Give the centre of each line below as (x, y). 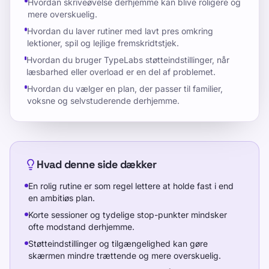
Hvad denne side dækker (97, 164)
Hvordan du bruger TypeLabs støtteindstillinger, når (128, 60)
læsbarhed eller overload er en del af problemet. (121, 72)
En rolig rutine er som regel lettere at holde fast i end (131, 186)
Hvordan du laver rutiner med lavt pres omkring (120, 31)
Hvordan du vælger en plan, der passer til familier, (125, 89)
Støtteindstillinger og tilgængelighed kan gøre (118, 243)
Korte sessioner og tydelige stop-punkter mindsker (128, 215)
